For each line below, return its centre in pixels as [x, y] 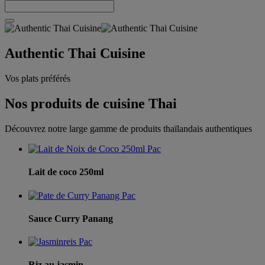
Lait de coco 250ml [66, 172]
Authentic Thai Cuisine [75, 54]
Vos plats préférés [38, 79]
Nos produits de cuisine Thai [91, 104]
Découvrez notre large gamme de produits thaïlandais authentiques [128, 129]
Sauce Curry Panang [71, 218]
